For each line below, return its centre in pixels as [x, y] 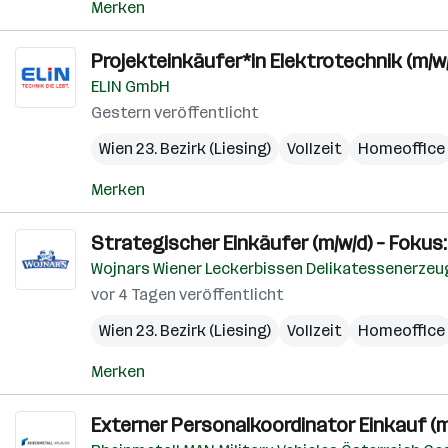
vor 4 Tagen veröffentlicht [187, 294]
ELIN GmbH [130, 86]
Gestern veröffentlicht [175, 112]
